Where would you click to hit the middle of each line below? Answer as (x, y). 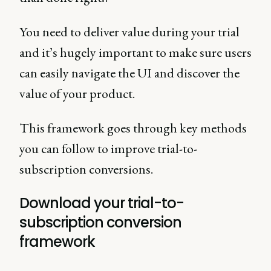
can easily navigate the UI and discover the (129, 73)
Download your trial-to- (102, 203)
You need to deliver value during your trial (129, 32)
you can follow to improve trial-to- (108, 149)
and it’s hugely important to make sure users (135, 52)
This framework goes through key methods (133, 128)
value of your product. (77, 93)
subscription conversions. (86, 169)
